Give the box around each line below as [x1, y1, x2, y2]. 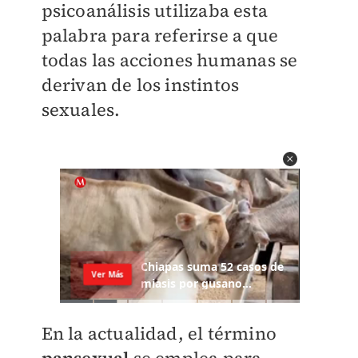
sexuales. [41, 97, 125, 121]
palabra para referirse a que [41, 23, 279, 47]
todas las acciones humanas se [41, 48, 298, 72]
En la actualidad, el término [41, 321, 277, 346]
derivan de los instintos [41, 73, 240, 97]
